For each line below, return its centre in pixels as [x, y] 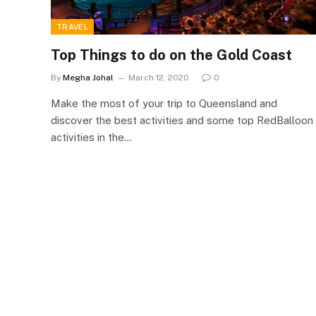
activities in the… [91, 137]
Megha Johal [88, 78]
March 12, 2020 [159, 78]
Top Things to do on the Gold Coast [171, 55]
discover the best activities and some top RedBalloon [182, 120]
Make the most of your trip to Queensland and [164, 103]
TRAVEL [72, 27]
